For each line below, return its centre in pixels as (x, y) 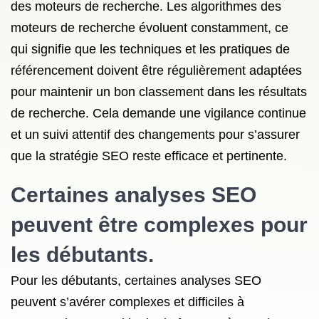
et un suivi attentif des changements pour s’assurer (155, 135)
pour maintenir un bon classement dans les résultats (159, 92)
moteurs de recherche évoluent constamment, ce (150, 28)
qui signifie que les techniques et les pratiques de (150, 49)
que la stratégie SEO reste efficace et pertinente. (149, 156)
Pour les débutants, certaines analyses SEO (136, 281)
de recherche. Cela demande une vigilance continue (158, 113)
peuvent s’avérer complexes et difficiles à (127, 302)
